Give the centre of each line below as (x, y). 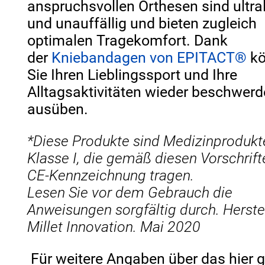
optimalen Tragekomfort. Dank (128, 40)
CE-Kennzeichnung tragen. (111, 175)
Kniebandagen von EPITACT (143, 57)
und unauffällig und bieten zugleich (142, 23)
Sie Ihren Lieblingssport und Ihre (132, 75)
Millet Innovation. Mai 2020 (114, 227)
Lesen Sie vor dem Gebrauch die (130, 192)
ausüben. (58, 109)
